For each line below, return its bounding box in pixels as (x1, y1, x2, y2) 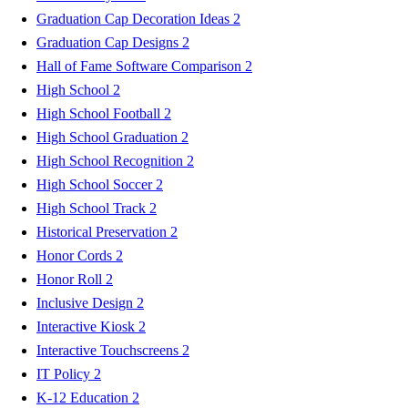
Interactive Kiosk (36, 318, 138, 334)
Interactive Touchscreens (36, 342, 182, 358)
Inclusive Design (36, 294, 137, 311)
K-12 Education (36, 389, 132, 405)
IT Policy (36, 365, 94, 382)
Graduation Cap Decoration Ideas (36, 10, 233, 26)
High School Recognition (36, 152, 187, 168)
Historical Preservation (36, 223, 170, 240)
